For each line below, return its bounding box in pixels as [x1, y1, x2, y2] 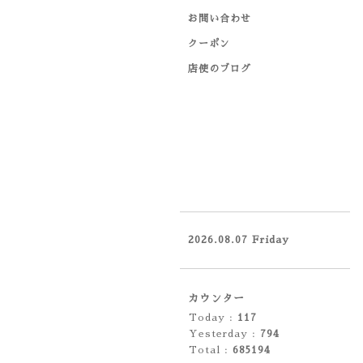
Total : [189, 345, 233, 355]
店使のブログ [188, 64, 251, 74]
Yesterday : [189, 329, 260, 339]
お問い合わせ [188, 14, 251, 23]
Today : [189, 313, 237, 322]
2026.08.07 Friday [188, 235, 289, 245]
